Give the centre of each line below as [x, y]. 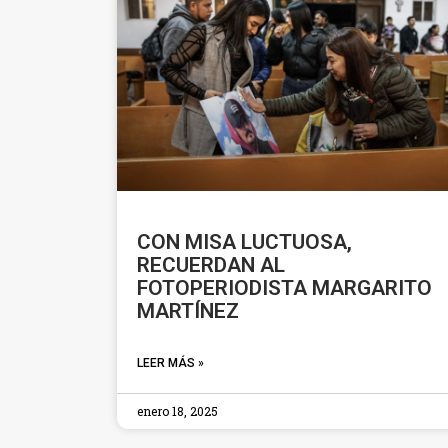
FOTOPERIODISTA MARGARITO [284, 287]
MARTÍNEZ [188, 310]
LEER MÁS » [170, 362]
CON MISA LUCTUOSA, [244, 241]
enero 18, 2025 [177, 410]
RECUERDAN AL [211, 264]
